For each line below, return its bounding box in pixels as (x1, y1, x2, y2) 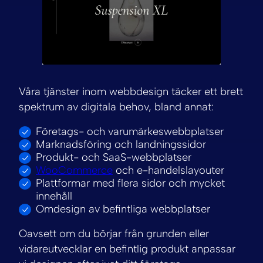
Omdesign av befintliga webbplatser (36, 202, 210, 215)
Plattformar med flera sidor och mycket (36, 176, 225, 190)
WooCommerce (36, 163, 113, 177)
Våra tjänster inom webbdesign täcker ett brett (19, 85, 243, 98)
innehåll (36, 189, 72, 203)
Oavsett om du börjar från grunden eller (19, 227, 209, 241)
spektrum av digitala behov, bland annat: (19, 100, 214, 113)
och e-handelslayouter (113, 163, 224, 177)
